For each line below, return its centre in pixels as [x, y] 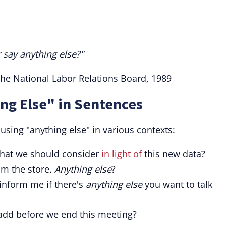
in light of [122, 154]
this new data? [174, 154]
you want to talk [177, 184]
